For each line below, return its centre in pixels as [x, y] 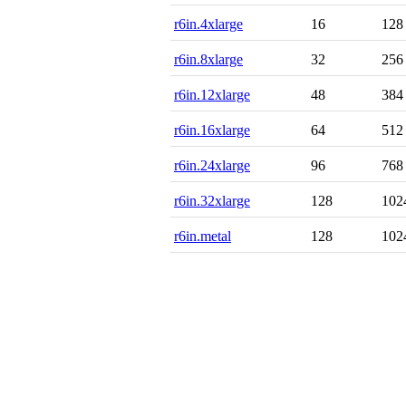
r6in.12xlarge [212, 94]
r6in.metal [203, 236]
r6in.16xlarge [212, 130]
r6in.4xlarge [208, 24]
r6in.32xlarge [212, 200]
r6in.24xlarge [212, 165]
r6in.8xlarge [208, 59]
